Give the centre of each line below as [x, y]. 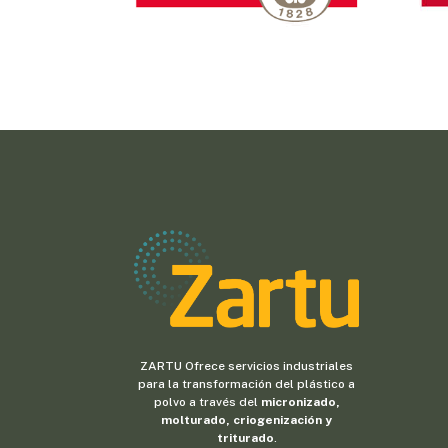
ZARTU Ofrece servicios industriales [247, 366]
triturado [245, 438]
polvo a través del [205, 402]
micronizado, [300, 402]
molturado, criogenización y [247, 420]
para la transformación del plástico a [247, 384]
